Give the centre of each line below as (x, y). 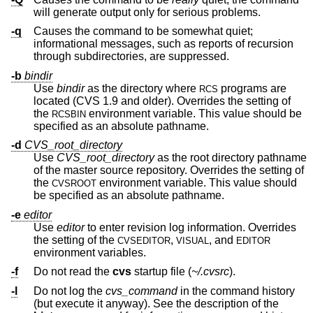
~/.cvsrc (210, 272)
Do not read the (73, 272)
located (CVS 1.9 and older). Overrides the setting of (162, 101)
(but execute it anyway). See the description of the (192, 304)
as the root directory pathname (231, 158)
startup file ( (161, 272)
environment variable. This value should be (194, 113)
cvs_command (141, 291)
